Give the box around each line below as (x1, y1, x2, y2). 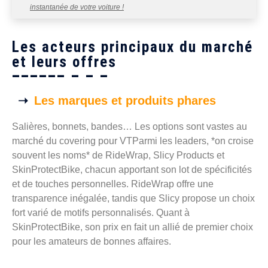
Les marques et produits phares (34, 94, 216, 108)
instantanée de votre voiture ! (30, 3, 124, 12)
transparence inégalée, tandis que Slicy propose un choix (12, 193, 255, 204)
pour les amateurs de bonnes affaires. (12, 236, 171, 247)
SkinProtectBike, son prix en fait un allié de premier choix (12, 222, 253, 233)
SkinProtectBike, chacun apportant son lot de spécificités (12, 165, 252, 175)
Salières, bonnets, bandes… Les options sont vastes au (12, 121, 247, 132)
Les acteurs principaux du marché (12, 38, 253, 56)
